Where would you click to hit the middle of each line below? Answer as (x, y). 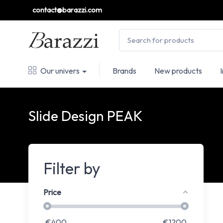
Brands (124, 70)
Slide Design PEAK (85, 115)
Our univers (60, 70)
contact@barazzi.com (67, 10)
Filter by (72, 168)
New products (178, 70)
